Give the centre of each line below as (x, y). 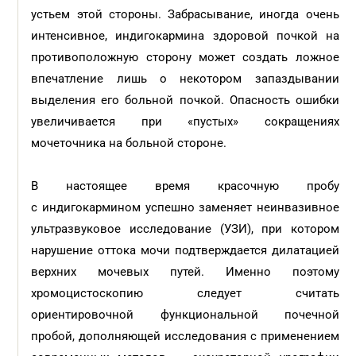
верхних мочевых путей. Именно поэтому (185, 272)
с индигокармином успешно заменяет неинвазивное (185, 207)
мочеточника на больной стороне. (131, 143)
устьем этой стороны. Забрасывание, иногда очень (185, 14)
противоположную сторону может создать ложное (185, 57)
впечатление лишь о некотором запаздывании (185, 79)
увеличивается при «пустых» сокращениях (185, 122)
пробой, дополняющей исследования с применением (185, 336)
